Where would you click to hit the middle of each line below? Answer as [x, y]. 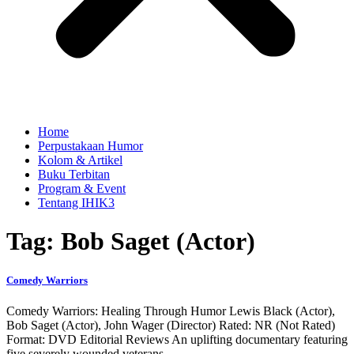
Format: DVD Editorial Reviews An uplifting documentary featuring [177, 339]
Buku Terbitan [74, 174]
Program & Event [82, 188]
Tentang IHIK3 [76, 203]
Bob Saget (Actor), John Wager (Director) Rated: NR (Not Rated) [171, 325]
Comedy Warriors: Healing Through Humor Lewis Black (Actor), [171, 311]
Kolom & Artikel [80, 160]
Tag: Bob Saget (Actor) [131, 241]
